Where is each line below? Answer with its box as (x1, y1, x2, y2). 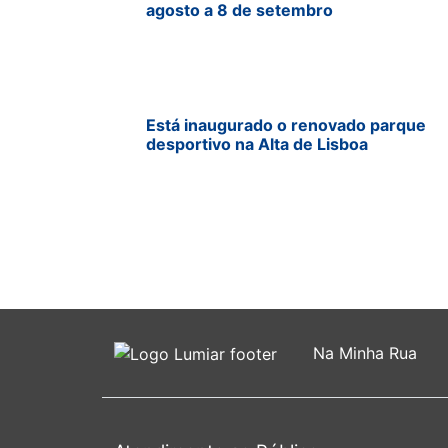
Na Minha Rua (313, 343, 417, 364)
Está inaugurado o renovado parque (146, 115, 426, 136)
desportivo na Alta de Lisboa (146, 134, 368, 155)
